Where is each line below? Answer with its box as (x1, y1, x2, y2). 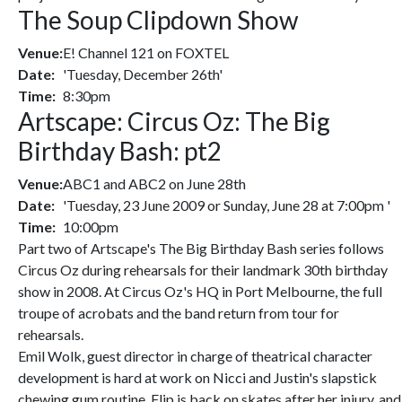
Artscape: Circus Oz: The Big (18, 106, 330, 136)
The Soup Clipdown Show (18, 4, 298, 35)
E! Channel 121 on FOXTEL (63, 44, 229, 61)
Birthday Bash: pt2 (18, 135, 222, 166)
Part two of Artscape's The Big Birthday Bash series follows (18, 240, 384, 257)
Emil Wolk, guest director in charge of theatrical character (18, 347, 372, 364)
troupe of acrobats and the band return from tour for (18, 304, 339, 321)
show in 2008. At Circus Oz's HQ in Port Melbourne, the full (18, 283, 382, 300)
